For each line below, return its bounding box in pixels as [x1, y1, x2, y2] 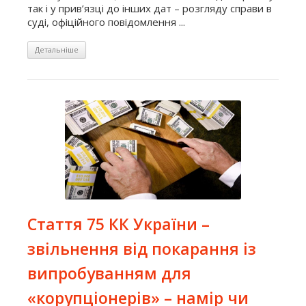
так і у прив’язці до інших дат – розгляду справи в [27, 1, 272, 16]
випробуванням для [27, 262, 191, 285]
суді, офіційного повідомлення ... [27, 15, 185, 29]
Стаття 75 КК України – [27, 213, 210, 236]
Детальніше [35, 44, 79, 55]
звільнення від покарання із [27, 238, 256, 260]
